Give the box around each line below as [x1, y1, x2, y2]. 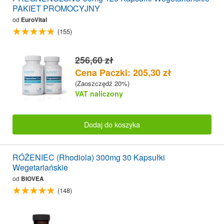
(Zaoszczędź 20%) [75, 78, 129, 88]
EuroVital [21, 15, 47, 24]
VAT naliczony [75, 88, 123, 98]
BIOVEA [21, 174, 44, 183]
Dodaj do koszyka [84, 118, 140, 129]
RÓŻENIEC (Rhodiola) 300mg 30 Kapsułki [12, 151, 165, 163]
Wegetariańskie [12, 161, 68, 173]
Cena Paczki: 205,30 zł [75, 65, 171, 79]
